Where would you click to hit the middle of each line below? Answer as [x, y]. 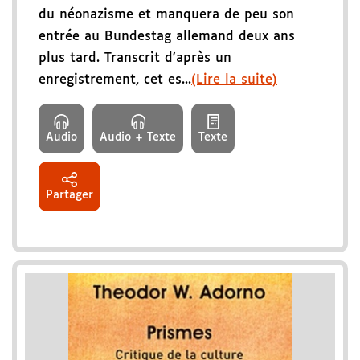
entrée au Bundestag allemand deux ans [167, 36]
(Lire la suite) [234, 80]
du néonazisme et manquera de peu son [166, 14]
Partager [70, 195]
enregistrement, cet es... [115, 80]
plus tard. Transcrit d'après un [135, 58]
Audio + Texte [138, 137]
